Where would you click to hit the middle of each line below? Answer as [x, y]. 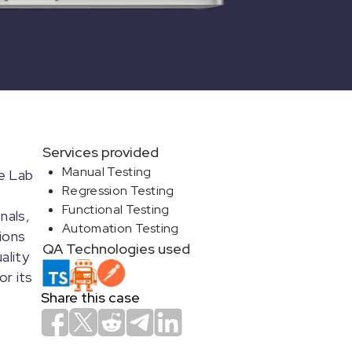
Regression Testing [118, 191]
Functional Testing [116, 209]
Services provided [101, 152]
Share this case [90, 297]
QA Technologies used [116, 249]
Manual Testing [107, 172]
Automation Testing [121, 228]
